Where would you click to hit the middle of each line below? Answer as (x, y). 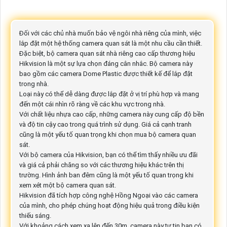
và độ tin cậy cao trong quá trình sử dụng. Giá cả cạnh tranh (105, 124)
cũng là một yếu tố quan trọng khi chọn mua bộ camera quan (107, 134)
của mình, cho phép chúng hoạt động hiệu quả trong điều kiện (109, 205)
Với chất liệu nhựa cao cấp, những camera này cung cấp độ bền (111, 114)
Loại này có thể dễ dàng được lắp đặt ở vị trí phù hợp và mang (109, 94)
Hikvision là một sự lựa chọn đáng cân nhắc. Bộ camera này (106, 63)
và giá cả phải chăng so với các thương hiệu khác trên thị (101, 165)
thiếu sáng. (35, 215)
